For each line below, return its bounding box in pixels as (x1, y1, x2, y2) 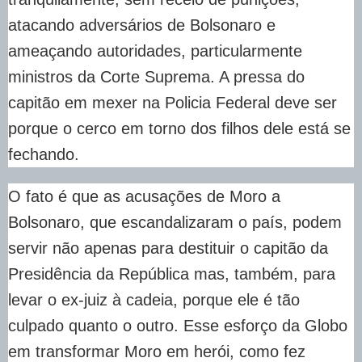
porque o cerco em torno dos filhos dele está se (8, 119, 351, 137)
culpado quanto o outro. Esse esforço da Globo (8, 316, 347, 335)
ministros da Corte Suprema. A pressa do (8, 67, 305, 86)
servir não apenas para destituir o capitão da (8, 238, 328, 257)
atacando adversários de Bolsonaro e (8, 15, 276, 34)
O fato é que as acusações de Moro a (8, 187, 280, 205)
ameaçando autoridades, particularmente (8, 41, 302, 60)
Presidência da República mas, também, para (8, 264, 335, 283)
